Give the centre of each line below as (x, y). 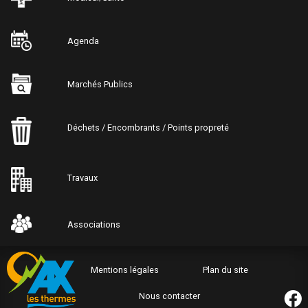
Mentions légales (124, 270)
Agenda (83, 41)
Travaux (82, 177)
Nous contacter (169, 296)
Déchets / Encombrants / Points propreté (148, 128)
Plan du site (225, 270)
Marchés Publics (100, 85)
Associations (93, 225)
